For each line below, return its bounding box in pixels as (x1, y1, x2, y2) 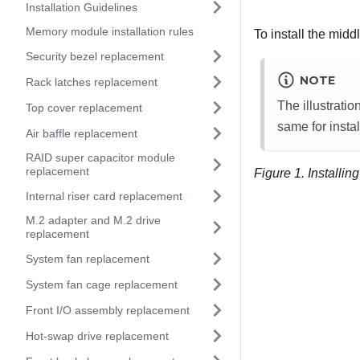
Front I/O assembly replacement (26, 303, 190, 317)
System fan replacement (26, 252, 149, 265)
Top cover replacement (26, 100, 142, 114)
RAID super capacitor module (26, 151, 175, 164)
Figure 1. (254, 166, 308, 181)
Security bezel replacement (26, 49, 164, 63)
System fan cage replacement (26, 277, 178, 291)
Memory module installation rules (26, 25, 194, 38)
